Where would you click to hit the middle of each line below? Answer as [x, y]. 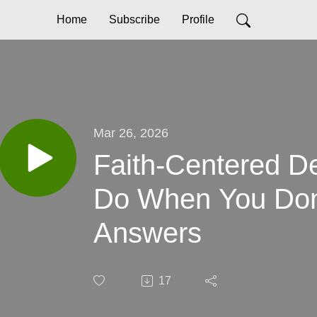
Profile [198, 19]
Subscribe [134, 19]
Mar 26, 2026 [131, 132]
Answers [148, 232]
